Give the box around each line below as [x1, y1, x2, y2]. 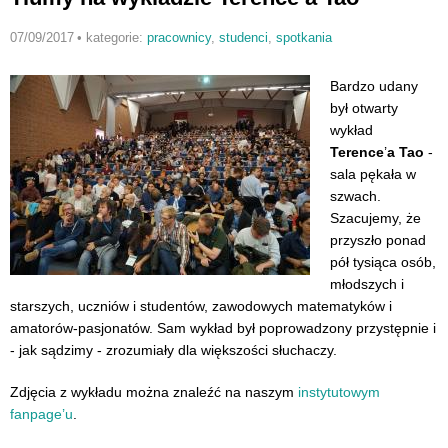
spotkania [275, 30, 332, 46]
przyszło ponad [330, 232, 426, 249]
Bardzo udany [330, 78, 418, 95]
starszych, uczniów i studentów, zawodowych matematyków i [10, 298, 392, 315]
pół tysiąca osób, [330, 254, 436, 271]
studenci [218, 30, 268, 46]
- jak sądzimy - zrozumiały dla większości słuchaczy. [10, 342, 337, 359]
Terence [330, 144, 384, 161]
